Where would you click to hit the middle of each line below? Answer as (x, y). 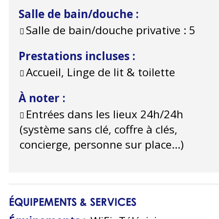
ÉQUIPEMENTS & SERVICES (73, 202)
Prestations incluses (76, 56)
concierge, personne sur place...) (102, 145)
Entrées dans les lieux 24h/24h (105, 114)
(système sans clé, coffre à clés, (99, 130)
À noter (41, 98)
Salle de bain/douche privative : (106, 30)
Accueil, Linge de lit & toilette (100, 72)
